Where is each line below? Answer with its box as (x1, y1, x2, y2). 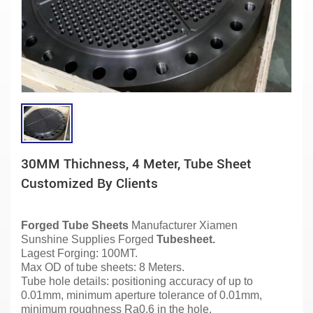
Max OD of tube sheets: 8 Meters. (21, 261, 184, 273)
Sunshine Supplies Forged (21, 233, 156, 245)
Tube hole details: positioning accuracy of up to (21, 275, 253, 287)
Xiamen (199, 219, 238, 231)
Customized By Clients (21, 175, 158, 191)
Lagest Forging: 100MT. (21, 247, 138, 259)
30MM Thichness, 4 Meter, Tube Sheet (21, 155, 252, 172)
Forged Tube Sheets (21, 219, 129, 231)
